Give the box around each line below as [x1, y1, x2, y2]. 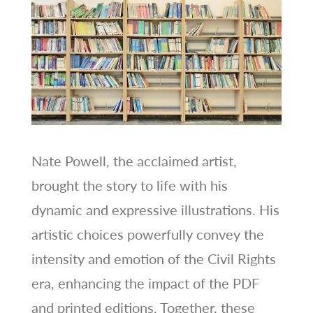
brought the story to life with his [31, 176, 228, 194]
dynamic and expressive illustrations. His [31, 201, 279, 218]
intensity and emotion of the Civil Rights [31, 249, 276, 267]
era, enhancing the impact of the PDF [31, 274, 259, 291]
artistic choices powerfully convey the [31, 225, 264, 242]
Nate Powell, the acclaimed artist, [31, 152, 237, 169]
